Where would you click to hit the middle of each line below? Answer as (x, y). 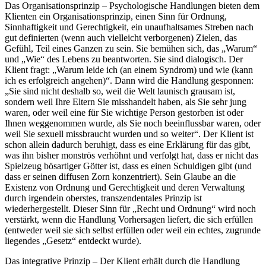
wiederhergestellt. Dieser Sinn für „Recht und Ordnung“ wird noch (130, 209)
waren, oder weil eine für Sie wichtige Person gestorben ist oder (124, 113)
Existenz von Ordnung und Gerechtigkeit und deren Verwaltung (125, 188)
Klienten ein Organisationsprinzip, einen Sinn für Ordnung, (116, 17)
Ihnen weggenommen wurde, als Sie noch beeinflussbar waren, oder (133, 123)
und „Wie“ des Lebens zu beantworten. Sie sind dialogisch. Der (124, 59)
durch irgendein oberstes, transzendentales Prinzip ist (103, 198)
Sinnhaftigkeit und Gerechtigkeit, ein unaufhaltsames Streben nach (129, 27)
